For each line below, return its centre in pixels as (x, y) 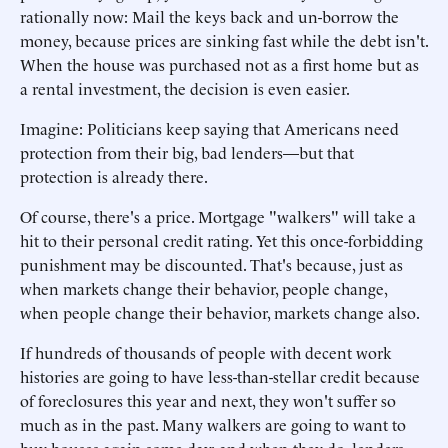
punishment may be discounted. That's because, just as (211, 264)
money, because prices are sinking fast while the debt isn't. (224, 40)
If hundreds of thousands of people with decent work (206, 352)
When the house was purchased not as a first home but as (219, 64)
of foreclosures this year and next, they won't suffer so (208, 400)
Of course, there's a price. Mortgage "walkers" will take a (218, 216)
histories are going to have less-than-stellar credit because (220, 376)
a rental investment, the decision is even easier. (185, 88)
